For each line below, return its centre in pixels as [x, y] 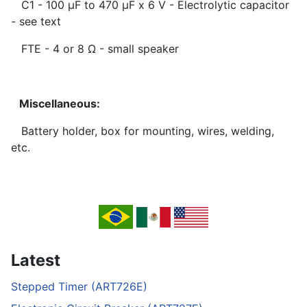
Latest [36, 260]
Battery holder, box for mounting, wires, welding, [143, 131]
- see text [36, 22]
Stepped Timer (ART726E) [79, 287]
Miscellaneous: [56, 104]
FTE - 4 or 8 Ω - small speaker [95, 49]
